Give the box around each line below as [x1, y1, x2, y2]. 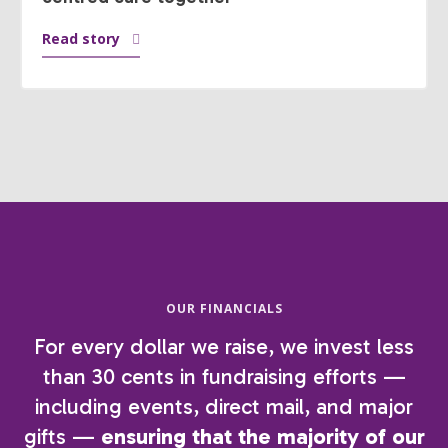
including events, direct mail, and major [35, 392, 413, 420]
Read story [42, 28, 120, 48]
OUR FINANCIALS [165, 299, 283, 317]
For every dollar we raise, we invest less [34, 332, 414, 360]
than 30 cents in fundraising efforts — [42, 362, 406, 390]
